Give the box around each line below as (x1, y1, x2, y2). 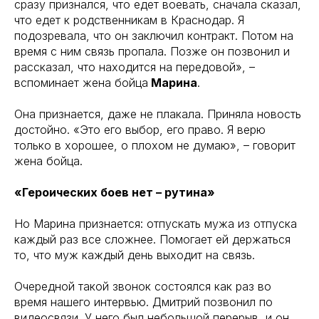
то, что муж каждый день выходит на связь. (14, 248, 255, 262)
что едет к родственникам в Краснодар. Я (14, 13, 244, 27)
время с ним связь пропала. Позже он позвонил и (14, 44, 290, 58)
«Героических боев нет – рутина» (14, 185, 215, 199)
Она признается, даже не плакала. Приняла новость (14, 107, 301, 121)
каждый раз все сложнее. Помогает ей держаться (14, 232, 291, 246)
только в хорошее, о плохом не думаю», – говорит (14, 138, 296, 152)
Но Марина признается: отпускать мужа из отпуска (14, 216, 297, 231)
